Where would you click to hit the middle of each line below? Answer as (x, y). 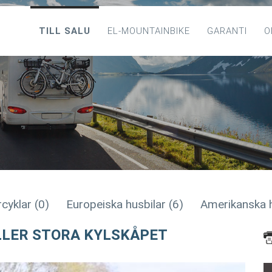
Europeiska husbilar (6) (125, 204)
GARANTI (227, 31)
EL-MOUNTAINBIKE (149, 31)
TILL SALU (65, 31)
